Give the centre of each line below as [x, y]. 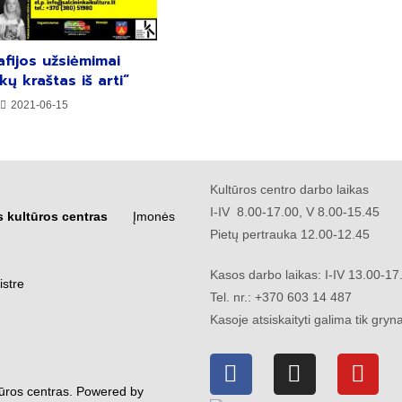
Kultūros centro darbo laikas [289, 189]
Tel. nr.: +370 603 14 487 [281, 297]
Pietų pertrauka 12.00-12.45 [292, 234]
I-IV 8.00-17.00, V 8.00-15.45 [295, 211]
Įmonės [143, 216]
